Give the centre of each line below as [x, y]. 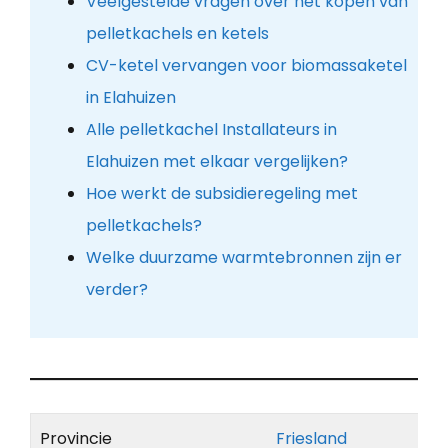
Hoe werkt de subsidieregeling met [221, 194]
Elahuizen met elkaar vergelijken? [216, 162]
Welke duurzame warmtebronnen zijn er [243, 258]
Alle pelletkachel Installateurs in [211, 130]
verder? [116, 290]
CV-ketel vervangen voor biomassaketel [246, 66]
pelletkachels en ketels [177, 34]
